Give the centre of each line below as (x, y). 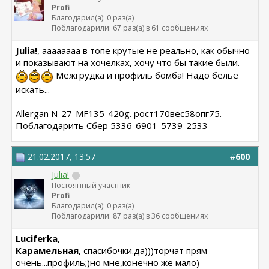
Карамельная (47, 250)
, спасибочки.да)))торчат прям (143, 250)
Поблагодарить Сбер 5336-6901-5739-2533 (112, 125)
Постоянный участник (91, 185)
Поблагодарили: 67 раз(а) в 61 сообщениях (130, 28)
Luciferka (37, 238)
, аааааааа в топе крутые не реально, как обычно (144, 50)
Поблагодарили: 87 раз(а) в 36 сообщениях (130, 216)
